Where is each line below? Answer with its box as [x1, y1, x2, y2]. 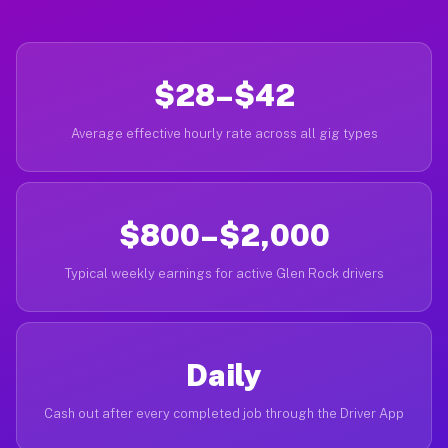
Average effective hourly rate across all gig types [70, 126, 378, 141]
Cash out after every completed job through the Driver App [44, 406, 404, 421]
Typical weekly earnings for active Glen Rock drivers [64, 266, 384, 281]
